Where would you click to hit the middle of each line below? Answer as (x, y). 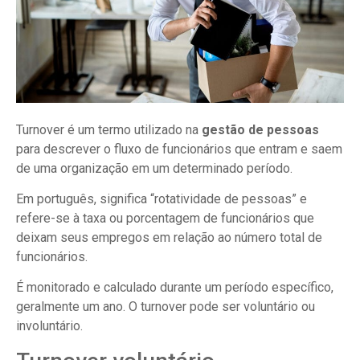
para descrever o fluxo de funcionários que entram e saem (179, 149)
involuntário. (49, 326)
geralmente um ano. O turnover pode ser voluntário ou (166, 307)
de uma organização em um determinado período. (154, 168)
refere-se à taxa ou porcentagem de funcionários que (165, 218)
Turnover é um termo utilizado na (109, 129)
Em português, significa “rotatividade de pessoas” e (162, 198)
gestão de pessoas (260, 129)
